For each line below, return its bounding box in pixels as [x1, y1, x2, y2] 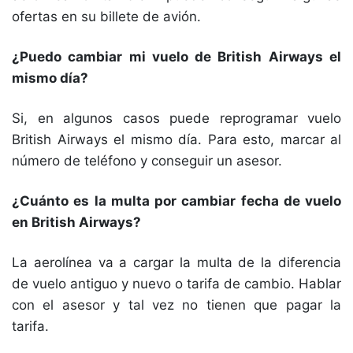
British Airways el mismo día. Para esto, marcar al [12, 132, 341, 147]
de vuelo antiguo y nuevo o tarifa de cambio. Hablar [12, 276, 341, 292]
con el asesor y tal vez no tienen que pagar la [12, 297, 341, 313]
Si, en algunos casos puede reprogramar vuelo [12, 110, 341, 126]
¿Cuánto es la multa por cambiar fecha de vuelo [12, 193, 341, 209]
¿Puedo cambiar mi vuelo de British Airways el [12, 49, 341, 65]
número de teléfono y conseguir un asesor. [12, 153, 290, 169]
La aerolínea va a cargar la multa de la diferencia [12, 255, 341, 270]
